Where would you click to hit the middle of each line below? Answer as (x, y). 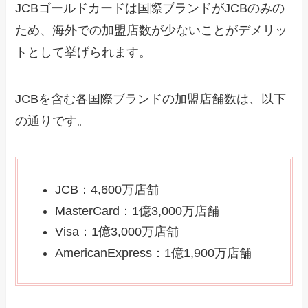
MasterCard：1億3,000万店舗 (137, 211)
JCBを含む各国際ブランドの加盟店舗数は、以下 (151, 99)
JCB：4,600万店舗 (107, 190)
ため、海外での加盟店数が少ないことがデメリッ (152, 31)
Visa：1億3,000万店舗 (117, 232)
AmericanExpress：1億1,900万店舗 (154, 253)
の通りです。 (53, 121)
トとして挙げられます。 (84, 53)
